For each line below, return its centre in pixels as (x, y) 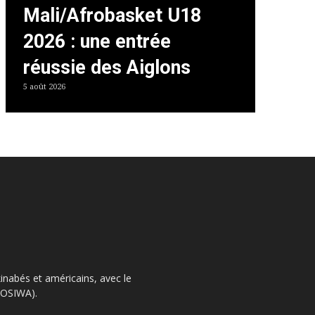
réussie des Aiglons (107, 68)
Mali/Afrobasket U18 (112, 16)
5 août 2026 (44, 87)
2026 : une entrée (97, 42)
